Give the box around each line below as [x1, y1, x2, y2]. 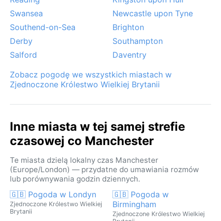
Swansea [10, 8, 43, 18]
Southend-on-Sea [10, 22, 75, 32]
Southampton [112, 36, 163, 46]
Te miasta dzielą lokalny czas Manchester [10, 155, 158, 165]
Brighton [112, 22, 144, 32]
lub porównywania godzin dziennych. [10, 174, 140, 184]
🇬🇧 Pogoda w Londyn [10, 189, 96, 199]
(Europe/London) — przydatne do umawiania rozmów [10, 164, 199, 174]
